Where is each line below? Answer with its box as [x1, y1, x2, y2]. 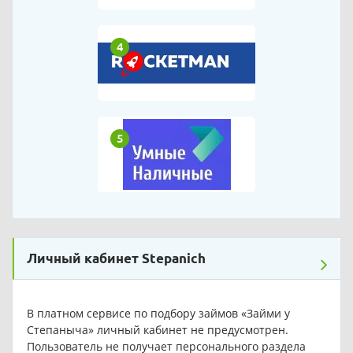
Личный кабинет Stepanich [27, 250, 206, 266]
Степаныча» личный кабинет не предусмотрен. [26, 321, 288, 337]
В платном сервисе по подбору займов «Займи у [26, 305, 290, 321]
